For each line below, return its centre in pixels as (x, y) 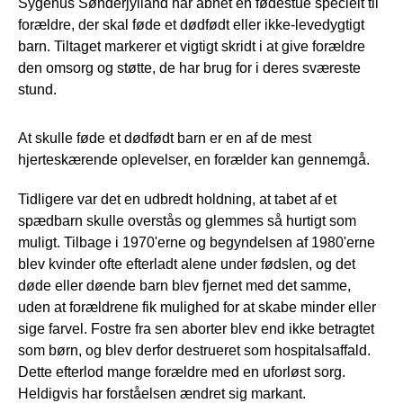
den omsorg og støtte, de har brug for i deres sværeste (189, 67)
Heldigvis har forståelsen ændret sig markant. (164, 393)
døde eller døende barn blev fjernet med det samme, (184, 285)
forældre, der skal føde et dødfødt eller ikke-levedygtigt (191, 24)
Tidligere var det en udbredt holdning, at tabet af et (177, 199)
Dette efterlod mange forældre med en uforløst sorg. (182, 372)
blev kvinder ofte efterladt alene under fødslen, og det (187, 264)
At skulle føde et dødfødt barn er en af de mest (165, 138)
